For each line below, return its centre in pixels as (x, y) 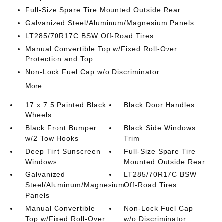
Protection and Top (59, 59)
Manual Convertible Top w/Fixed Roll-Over (101, 49)
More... (36, 86)
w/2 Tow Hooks (52, 138)
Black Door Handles (160, 105)
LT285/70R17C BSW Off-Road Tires (89, 36)
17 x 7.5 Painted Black (65, 105)
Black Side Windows (160, 128)
